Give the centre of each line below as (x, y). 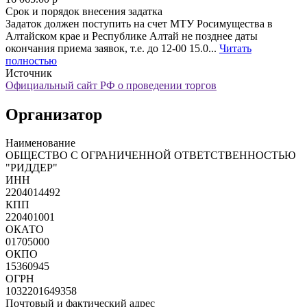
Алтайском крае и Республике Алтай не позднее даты (132, 36)
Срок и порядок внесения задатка (84, 11)
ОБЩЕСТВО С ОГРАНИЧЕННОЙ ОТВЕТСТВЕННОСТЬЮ (150, 156)
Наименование (40, 143)
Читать (235, 48)
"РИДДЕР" (32, 168)
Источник (29, 73)
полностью (31, 60)
